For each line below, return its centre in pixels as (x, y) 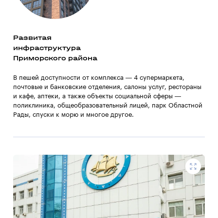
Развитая (32, 38)
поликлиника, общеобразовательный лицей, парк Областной (108, 106)
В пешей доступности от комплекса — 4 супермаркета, (99, 78)
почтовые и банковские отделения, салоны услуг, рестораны (107, 87)
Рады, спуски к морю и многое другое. (73, 115)
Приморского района (55, 58)
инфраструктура (47, 48)
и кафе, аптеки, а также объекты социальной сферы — (97, 96)
